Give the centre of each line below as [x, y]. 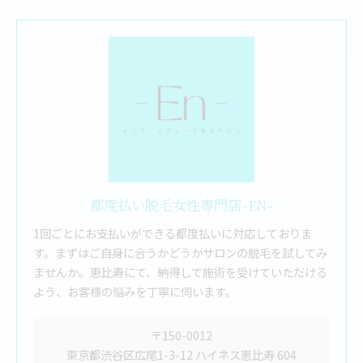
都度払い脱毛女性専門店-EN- [181, 205]
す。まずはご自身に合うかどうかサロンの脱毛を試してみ [180, 252]
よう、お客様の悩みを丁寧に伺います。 [135, 291]
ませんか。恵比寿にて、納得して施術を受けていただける [180, 272]
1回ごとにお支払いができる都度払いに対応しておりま [173, 233]
